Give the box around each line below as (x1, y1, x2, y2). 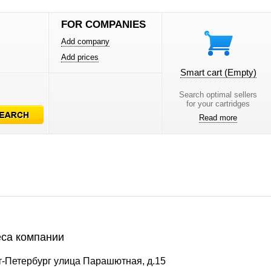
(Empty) (224, 67, 256, 77)
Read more (199, 113, 238, 122)
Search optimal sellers (179, 90, 258, 99)
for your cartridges (186, 99, 250, 108)
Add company (61, 37, 110, 46)
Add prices (61, 53, 99, 62)
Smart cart (180, 67, 224, 77)
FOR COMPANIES (61, 19, 146, 30)
